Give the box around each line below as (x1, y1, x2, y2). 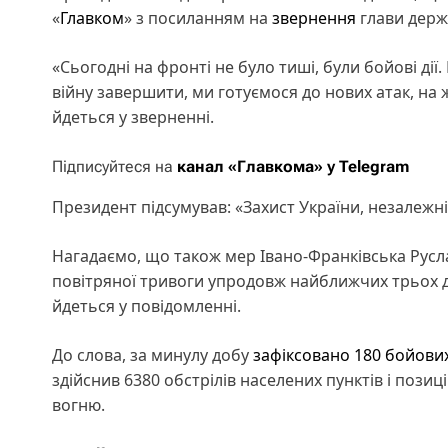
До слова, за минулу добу (52, 343, 253, 366)
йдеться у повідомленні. (52, 294, 241, 317)
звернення (268, 6, 356, 29)
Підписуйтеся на (52, 156, 177, 176)
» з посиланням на (124, 6, 268, 29)
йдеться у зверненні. (52, 105, 214, 128)
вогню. (52, 393, 105, 416)
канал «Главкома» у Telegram (177, 156, 409, 176)
